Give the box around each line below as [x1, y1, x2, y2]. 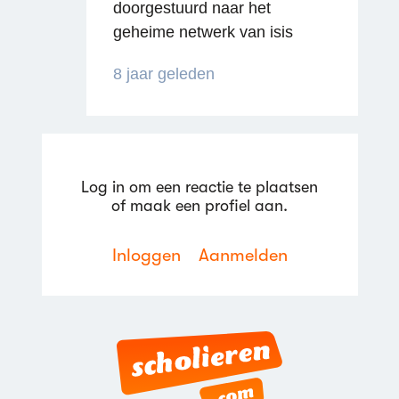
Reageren [150, 191, 231, 211]
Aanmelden [198, 244, 288, 265]
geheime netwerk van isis [112, 22, 293, 41]
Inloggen [111, 244, 181, 265]
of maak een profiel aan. [111, 196, 288, 215]
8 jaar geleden [112, 64, 215, 83]
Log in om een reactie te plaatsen [81, 177, 318, 196]
